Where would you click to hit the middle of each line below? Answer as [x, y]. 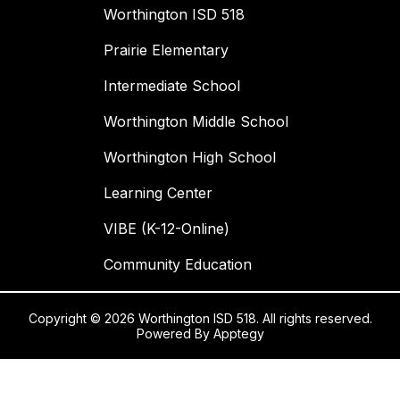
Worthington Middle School [196, 122]
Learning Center [158, 193]
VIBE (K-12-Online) [167, 229]
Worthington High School [190, 158]
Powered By [175, 334]
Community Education [178, 265]
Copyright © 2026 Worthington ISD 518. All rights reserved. [200, 319]
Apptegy [238, 334]
